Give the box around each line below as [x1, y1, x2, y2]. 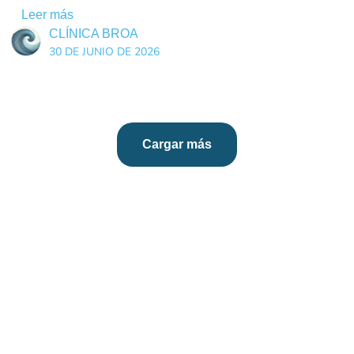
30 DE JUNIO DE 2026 [48, 44, 160, 60]
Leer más [21, 8, 73, 22]
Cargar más [142, 137, 212, 152]
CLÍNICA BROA [48, 27, 138, 41]
